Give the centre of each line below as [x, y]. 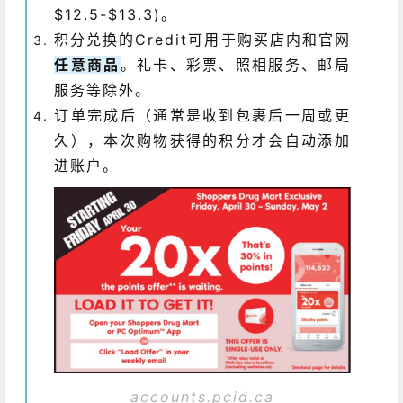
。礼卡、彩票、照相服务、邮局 [235, 65]
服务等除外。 [103, 90]
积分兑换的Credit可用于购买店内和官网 [202, 40]
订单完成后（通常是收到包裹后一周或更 [202, 116]
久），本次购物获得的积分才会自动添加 [202, 141]
